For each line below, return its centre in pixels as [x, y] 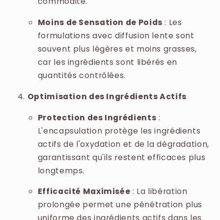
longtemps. [61, 170]
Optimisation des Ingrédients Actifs [107, 96]
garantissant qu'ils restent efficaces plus [122, 157]
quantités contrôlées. [82, 76]
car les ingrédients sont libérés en [107, 62]
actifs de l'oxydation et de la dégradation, [123, 144]
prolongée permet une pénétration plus [120, 205]
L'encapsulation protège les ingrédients [119, 131]
